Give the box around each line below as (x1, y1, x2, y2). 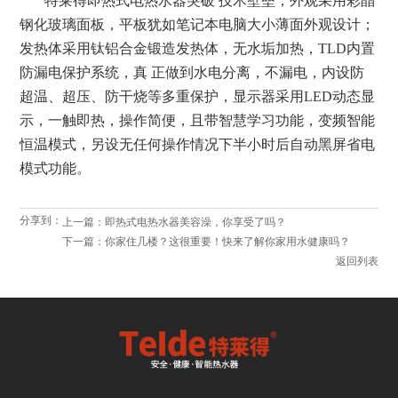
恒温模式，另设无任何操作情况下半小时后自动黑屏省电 (20, 137, 376, 153)
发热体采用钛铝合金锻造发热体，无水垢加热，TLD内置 (20, 41, 376, 57)
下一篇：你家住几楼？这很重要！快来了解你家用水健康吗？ (62, 235, 351, 249)
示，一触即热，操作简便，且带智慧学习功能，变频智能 (20, 113, 376, 129)
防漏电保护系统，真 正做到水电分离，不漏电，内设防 (20, 65, 365, 81)
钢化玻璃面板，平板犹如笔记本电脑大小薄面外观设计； (20, 17, 376, 33)
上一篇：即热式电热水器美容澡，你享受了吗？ (62, 216, 287, 229)
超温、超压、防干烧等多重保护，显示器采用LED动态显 (20, 89, 376, 105)
